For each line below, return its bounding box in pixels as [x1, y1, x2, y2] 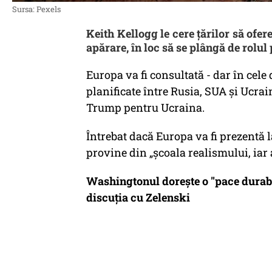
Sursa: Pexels [12, 4, 61, 15]
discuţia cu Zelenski [86, 190, 190, 205]
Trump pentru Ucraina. [86, 100, 205, 115]
